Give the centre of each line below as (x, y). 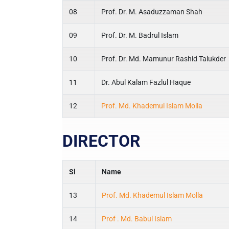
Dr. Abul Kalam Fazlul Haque (146, 82)
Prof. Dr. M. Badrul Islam (140, 35)
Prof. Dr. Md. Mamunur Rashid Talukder (164, 59)
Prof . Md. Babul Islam (137, 219)
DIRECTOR (101, 141)
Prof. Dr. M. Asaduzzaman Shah (152, 12)
